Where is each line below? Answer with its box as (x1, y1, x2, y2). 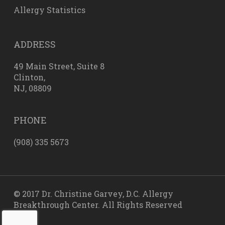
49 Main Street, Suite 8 (13, 61, 104, 71)
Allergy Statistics (13, 5, 85, 15)
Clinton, (13, 72, 45, 82)
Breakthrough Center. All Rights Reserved (13, 199, 182, 210)
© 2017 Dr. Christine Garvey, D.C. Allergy (13, 188, 173, 199)
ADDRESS (13, 38, 56, 50)
